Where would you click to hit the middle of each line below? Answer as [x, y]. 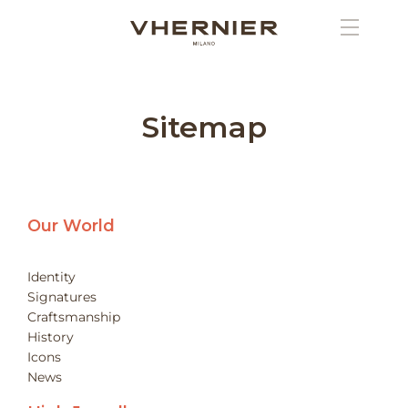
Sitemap [204, 127]
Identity [51, 276]
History [51, 337]
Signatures [62, 296]
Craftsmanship [74, 316]
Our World [71, 225]
